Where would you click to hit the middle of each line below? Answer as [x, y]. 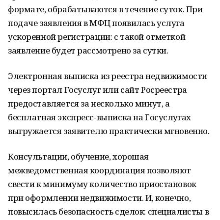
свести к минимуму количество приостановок [102, 184]
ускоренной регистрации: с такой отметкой [97, 37]
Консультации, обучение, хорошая [78, 156]
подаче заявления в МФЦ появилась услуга [96, 23]
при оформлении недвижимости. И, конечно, [99, 198]
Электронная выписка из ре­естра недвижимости [108, 76]
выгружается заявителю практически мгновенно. [109, 131]
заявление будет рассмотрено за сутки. [88, 50]
